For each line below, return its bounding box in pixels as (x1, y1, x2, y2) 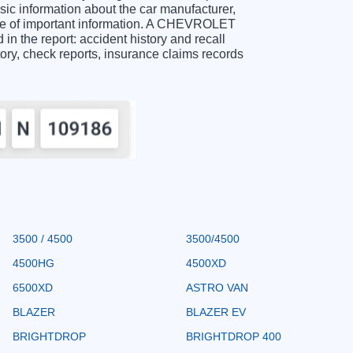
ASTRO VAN (186, 281, 248, 294)
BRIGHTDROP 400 (186, 329, 281, 343)
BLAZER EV (186, 305, 246, 318)
